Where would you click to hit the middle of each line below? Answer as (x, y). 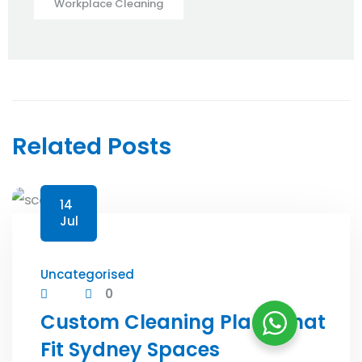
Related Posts (92, 146)
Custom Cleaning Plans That (183, 322)
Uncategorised (87, 275)
